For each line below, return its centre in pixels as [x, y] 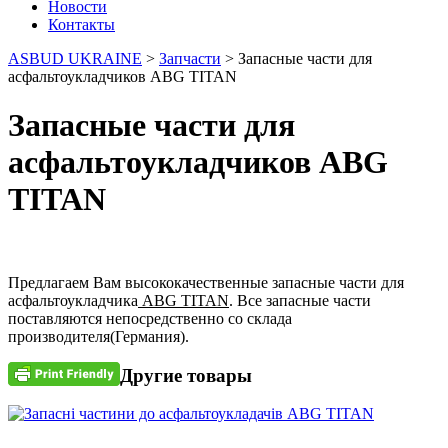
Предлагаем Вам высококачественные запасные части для [206, 282]
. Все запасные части [300, 300]
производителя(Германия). [98, 336]
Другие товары [186, 375]
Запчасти [190, 58]
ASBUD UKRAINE [75, 58]
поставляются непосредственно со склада [150, 318]
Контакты [81, 24]
